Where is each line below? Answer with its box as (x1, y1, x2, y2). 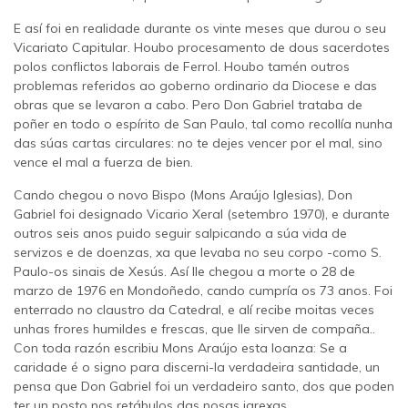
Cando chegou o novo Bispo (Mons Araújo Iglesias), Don (14, 187, 352, 204)
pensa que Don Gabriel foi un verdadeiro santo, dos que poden (14, 378, 394, 395)
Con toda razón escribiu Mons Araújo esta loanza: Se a (14, 340, 347, 357)
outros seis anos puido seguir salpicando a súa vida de (14, 225, 347, 242)
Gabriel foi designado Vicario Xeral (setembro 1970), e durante (14, 206, 390, 223)
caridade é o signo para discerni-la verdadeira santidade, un (14, 359, 380, 376)
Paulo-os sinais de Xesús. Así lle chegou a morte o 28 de (14, 263, 355, 280)
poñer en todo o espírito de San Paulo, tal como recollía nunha (14, 116, 393, 133)
